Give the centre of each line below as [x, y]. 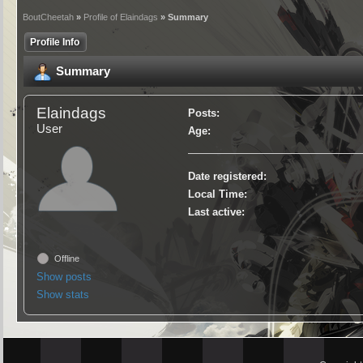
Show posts [64, 277]
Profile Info [55, 42]
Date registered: [227, 176]
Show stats [63, 295]
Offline [66, 258]
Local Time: [217, 194]
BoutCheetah [49, 17]
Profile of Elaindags [121, 17]
